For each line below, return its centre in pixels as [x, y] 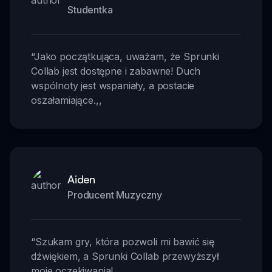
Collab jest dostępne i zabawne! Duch [116, 71]
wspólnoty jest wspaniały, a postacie [113, 86]
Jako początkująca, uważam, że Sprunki [126, 57]
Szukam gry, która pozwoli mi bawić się [124, 242]
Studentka [90, 10]
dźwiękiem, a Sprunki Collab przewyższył [125, 257]
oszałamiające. [63, 100]
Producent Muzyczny [115, 195]
